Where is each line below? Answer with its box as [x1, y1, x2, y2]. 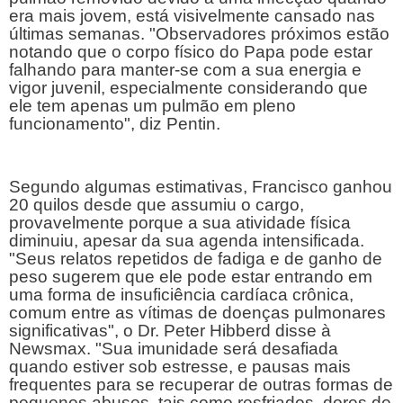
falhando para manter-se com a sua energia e [9, 59, 362, 79]
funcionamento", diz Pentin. [9, 113, 220, 133]
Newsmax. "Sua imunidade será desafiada [9, 339, 338, 359]
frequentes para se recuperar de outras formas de [9, 375, 393, 395]
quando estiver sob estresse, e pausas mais [9, 357, 351, 377]
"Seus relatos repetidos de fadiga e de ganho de [9, 249, 382, 269]
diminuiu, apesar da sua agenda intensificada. [9, 231, 364, 251]
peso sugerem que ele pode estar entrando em [9, 267, 372, 287]
